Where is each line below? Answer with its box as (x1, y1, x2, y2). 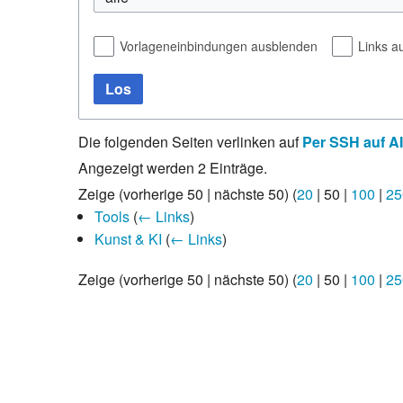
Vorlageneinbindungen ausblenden (120, 36, 318, 55)
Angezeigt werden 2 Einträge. (78, 157, 267, 178)
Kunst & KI (94, 228, 162, 249)
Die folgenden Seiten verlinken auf (78, 130, 302, 152)
